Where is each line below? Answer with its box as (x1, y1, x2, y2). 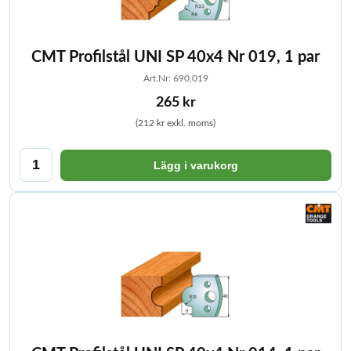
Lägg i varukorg (154, 158, 238, 172)
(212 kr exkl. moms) (136, 118, 215, 128)
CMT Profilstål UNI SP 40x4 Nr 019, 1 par (31, 49, 320, 65)
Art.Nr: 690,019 (143, 74, 208, 83)
